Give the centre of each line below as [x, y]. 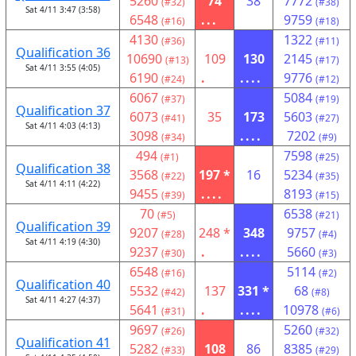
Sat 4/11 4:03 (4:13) [63, 126]
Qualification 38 [63, 168]
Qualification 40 [63, 284]
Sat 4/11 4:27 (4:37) [63, 300]
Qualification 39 [63, 226]
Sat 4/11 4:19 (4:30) [63, 242]
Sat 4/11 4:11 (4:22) [63, 184]
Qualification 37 [63, 110]
